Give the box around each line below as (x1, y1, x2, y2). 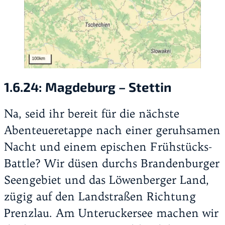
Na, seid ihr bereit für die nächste (4, 106, 179, 121)
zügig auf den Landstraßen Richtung (4, 189, 196, 203)
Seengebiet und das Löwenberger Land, (4, 172, 209, 187)
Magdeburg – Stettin (45, 79, 171, 95)
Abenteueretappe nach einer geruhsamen (4, 123, 220, 137)
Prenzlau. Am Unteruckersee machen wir (4, 205, 218, 220)
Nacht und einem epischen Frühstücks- (4, 139, 212, 154)
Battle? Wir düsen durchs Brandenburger (4, 156, 219, 170)
